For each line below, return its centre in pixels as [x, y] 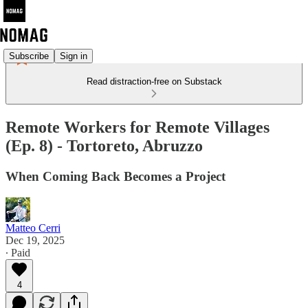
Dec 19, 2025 [35, 240]
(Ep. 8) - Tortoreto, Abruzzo [104, 145]
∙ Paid [18, 252]
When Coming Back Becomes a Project [115, 176]
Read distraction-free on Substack [154, 81]
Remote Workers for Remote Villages [137, 127]
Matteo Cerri [33, 228]
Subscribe [29, 56]
